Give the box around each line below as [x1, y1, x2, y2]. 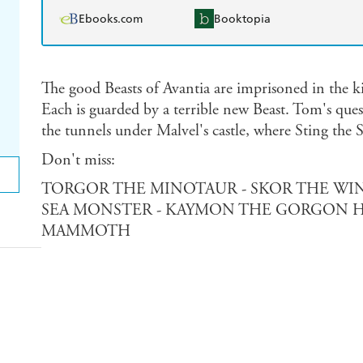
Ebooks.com [78, 11, 143, 26]
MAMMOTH [41, 221, 130, 242]
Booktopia [214, 11, 271, 26]
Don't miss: [41, 150, 115, 171]
